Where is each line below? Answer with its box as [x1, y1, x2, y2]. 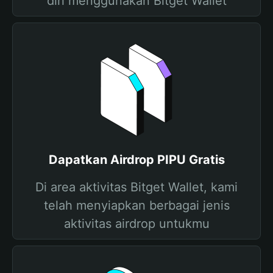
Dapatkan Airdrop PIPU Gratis [48, 152, 225, 167]
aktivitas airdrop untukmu [63, 216, 210, 231]
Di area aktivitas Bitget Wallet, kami [35, 180, 238, 194]
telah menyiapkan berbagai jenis [43, 198, 230, 213]
